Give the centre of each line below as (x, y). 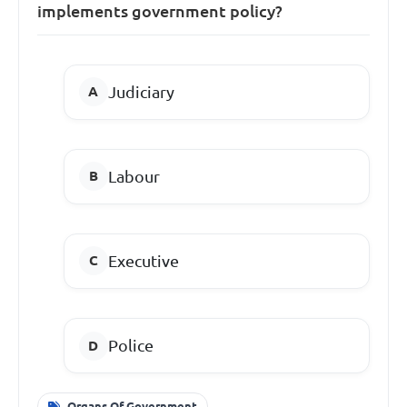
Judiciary (141, 91)
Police (130, 346)
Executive (143, 260)
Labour (134, 176)
